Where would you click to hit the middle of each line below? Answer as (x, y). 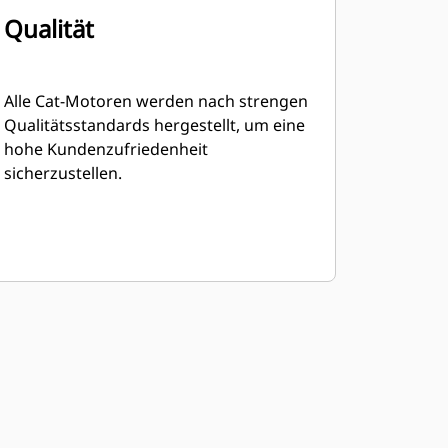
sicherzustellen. (62, 173)
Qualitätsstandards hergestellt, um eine (154, 125)
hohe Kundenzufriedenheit (105, 149)
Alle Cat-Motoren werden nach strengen (155, 101)
